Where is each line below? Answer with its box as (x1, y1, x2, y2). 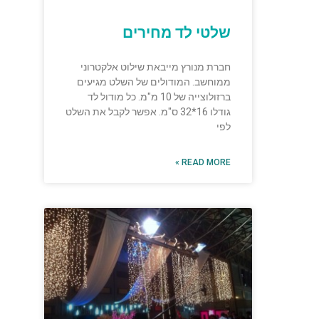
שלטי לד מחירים (122, 23, 231, 41)
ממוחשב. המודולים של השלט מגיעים (77, 75, 231, 88)
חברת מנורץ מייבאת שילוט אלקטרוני (80, 61, 231, 73)
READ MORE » (182, 157, 231, 167)
